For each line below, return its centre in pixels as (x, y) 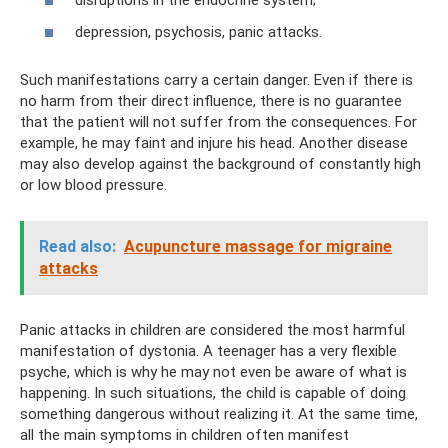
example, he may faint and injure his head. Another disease (214, 142)
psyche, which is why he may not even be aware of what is (213, 371)
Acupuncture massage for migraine (258, 246)
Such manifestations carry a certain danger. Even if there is (216, 79)
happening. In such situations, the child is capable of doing (213, 392)
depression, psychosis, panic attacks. (198, 31)
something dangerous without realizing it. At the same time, (219, 413)
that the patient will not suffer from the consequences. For (218, 121)
